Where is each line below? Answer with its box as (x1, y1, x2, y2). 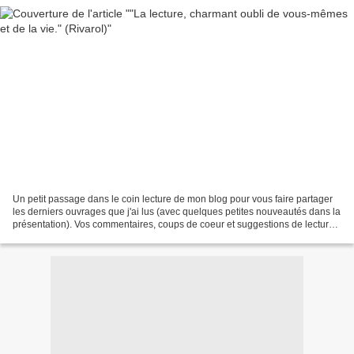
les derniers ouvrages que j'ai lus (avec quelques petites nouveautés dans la (13, 205, 341, 217)
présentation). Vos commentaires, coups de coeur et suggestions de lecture (13, 218, 334, 230)
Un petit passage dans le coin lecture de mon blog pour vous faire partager (13, 193, 333, 205)
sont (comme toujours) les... (13, 231, 130, 243)
